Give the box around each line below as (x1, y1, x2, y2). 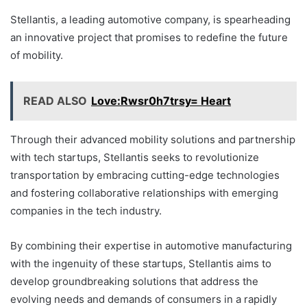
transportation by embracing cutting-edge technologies (10, 169, 280, 182)
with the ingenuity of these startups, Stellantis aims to (10, 257, 271, 271)
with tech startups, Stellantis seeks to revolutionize (10, 151, 259, 164)
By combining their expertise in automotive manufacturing (10, 239, 292, 253)
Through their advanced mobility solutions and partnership (10, 133, 295, 147)
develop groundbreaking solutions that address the (10, 275, 258, 288)
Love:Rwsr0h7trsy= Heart (91, 94, 231, 108)
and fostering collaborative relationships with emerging (10, 186, 278, 200)
